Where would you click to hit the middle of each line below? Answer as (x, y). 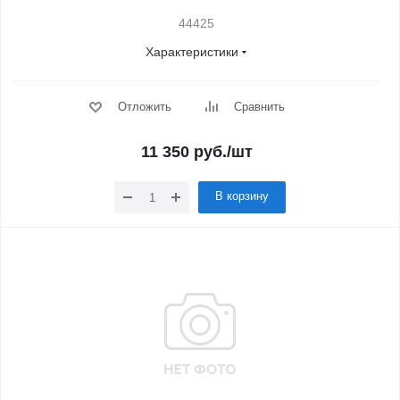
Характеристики (192, 52)
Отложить (144, 107)
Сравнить (259, 107)
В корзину (242, 196)
